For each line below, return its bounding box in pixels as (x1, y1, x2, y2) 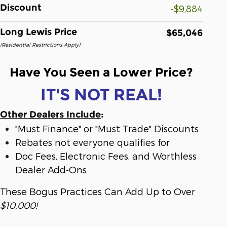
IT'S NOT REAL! (41, 85, 162, 105)
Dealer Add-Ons (15, 164, 87, 175)
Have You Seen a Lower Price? (10, 65, 193, 80)
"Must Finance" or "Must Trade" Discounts (15, 123, 199, 134)
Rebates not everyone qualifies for (15, 137, 170, 148)
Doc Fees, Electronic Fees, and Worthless (15, 150, 197, 162)
